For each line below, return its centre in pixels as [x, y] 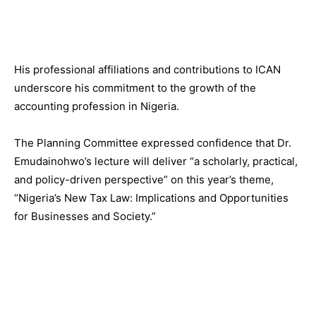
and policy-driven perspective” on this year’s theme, [144, 179]
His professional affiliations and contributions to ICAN [147, 69]
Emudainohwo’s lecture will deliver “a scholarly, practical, [156, 161]
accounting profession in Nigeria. [97, 106]
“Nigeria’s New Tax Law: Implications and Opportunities [151, 197]
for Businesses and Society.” [85, 216]
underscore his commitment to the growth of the [135, 87]
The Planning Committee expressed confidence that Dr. [153, 142]
